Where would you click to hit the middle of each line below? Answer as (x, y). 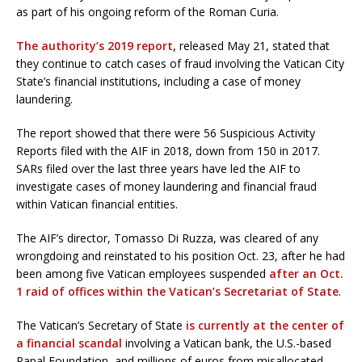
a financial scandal (69, 343)
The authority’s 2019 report (95, 45)
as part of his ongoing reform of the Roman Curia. (147, 11)
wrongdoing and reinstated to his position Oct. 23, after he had (181, 255)
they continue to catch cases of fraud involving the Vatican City (180, 63)
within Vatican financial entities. (97, 204)
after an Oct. (306, 273)
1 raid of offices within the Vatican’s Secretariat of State (177, 291)
